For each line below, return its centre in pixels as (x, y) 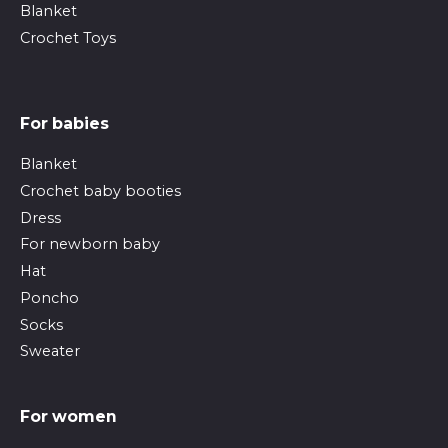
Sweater (50, 351)
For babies (64, 124)
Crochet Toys (68, 37)
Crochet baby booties (100, 190)
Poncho (49, 297)
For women (68, 417)
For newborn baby (90, 244)
